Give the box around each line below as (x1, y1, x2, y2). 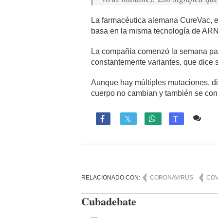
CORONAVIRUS (150, 174, 193, 182)
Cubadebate (81, 193, 136, 210)
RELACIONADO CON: (81, 174, 142, 182)
